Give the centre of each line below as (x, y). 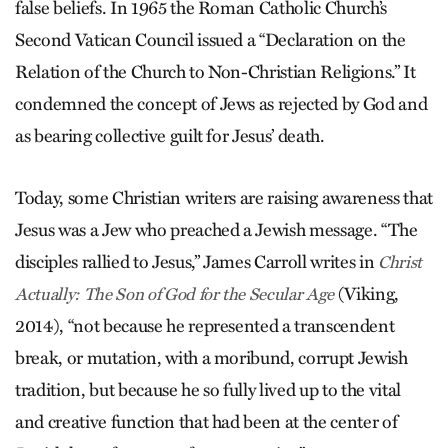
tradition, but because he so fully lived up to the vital (208, 390)
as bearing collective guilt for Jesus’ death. (170, 136)
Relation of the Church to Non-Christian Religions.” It (215, 72)
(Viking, (366, 294)
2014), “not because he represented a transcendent (205, 326)
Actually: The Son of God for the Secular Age (175, 294)
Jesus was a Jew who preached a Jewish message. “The (216, 230)
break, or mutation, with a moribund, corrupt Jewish (211, 358)
